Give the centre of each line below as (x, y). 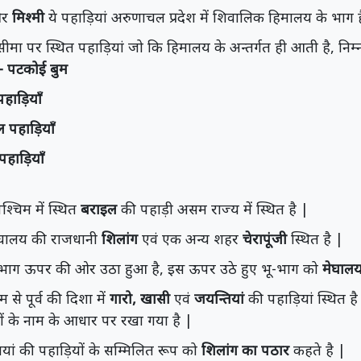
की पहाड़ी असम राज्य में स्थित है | (213, 209)
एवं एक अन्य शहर (188, 239)
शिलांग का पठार (245, 350)
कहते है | (317, 350)
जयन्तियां (219, 298)
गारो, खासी (140, 298)
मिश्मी (30, 17)
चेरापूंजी (263, 239)
